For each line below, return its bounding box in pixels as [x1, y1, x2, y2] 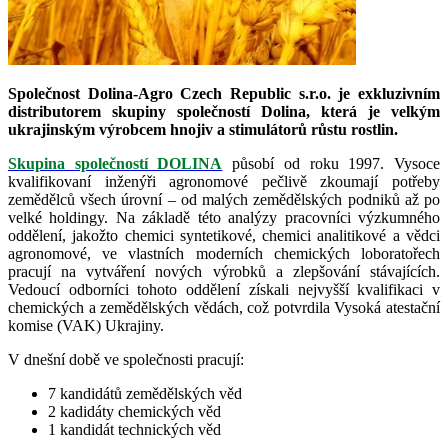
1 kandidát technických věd [48, 421, 221, 439]
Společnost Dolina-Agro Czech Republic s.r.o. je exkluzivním [8, 85, 440, 103]
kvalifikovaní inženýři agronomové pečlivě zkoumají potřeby [8, 173, 440, 191]
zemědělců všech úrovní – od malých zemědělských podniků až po [8, 191, 440, 209]
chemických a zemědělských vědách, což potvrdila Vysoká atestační [8, 299, 440, 317]
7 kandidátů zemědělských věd [48, 385, 242, 403]
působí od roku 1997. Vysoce [222, 155, 441, 173]
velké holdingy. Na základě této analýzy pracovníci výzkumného [8, 209, 440, 227]
